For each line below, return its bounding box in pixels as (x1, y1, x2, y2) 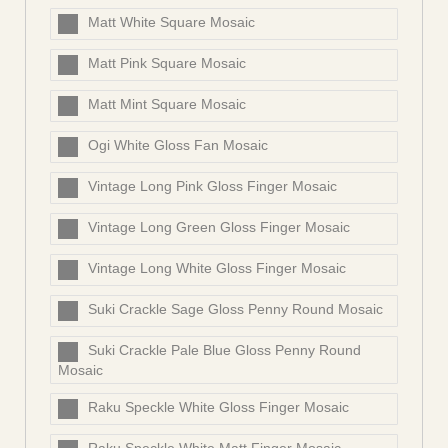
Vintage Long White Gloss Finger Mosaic (88, 260, 346, 277)
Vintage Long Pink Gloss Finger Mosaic (88, 178, 337, 195)
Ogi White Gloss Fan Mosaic (88, 137, 268, 154)
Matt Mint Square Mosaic (88, 96, 246, 113)
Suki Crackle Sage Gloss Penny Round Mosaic (88, 301, 383, 318)
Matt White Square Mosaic (88, 14, 255, 31)
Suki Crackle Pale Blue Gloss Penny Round (88, 342, 361, 359)
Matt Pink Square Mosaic (88, 55, 246, 72)
